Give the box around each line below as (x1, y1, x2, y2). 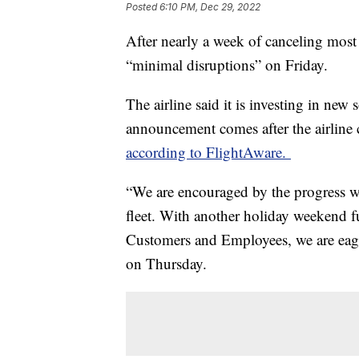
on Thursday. (126, 253, 207, 274)
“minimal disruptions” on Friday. (126, 54, 328, 75)
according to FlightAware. (126, 142, 291, 163)
